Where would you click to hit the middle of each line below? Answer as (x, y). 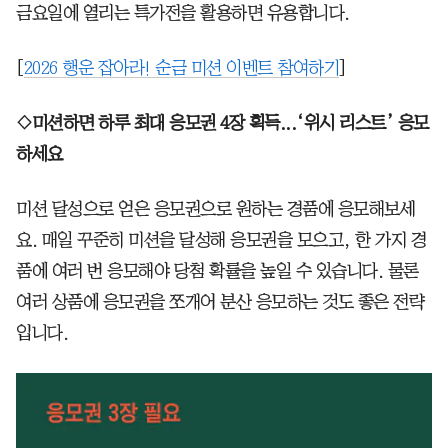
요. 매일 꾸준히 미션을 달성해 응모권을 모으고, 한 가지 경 (221, 240)
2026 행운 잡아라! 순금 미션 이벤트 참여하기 (181, 68)
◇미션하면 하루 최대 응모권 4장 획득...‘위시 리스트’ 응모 (222, 123)
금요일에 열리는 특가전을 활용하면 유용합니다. (183, 13)
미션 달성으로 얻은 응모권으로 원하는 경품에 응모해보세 (215, 209)
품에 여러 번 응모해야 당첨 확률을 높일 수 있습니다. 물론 (217, 271)
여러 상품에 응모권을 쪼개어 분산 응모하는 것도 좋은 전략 (220, 302)
